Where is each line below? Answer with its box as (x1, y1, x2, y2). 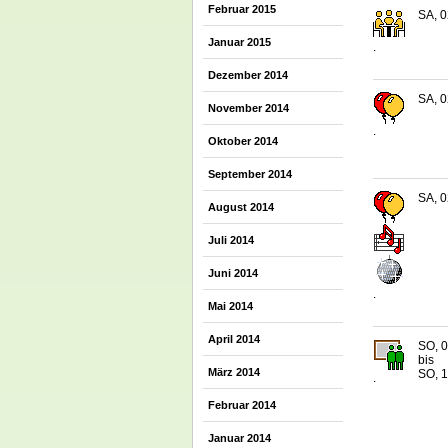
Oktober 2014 (208, 135, 278, 147)
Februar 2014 (208, 399, 276, 411)
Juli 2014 (208, 234, 254, 246)
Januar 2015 (208, 36, 271, 48)
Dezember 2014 (208, 69, 288, 81)
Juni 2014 (208, 267, 258, 279)
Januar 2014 (208, 432, 271, 444)
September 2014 (208, 168, 292, 180)
